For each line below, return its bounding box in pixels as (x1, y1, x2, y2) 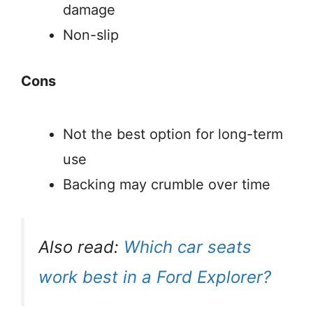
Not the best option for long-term (63, 126, 283, 143)
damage (63, 1, 115, 19)
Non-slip (63, 27, 119, 44)
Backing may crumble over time (63, 176, 270, 194)
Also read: (38, 237, 124, 258)
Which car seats (124, 237, 252, 258)
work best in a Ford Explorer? (38, 267, 271, 288)
